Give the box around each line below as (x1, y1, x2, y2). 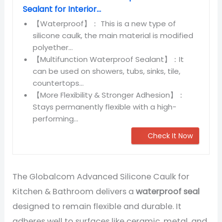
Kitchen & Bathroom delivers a (12, 185, 136, 197)
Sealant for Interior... (23, 3, 102, 15)
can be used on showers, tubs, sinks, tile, (33, 65, 181, 76)
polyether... (33, 42, 73, 53)
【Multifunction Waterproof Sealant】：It (33, 54, 184, 64)
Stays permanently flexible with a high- (33, 101, 177, 112)
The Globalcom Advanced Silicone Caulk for (12, 170, 190, 182)
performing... (33, 113, 79, 124)
